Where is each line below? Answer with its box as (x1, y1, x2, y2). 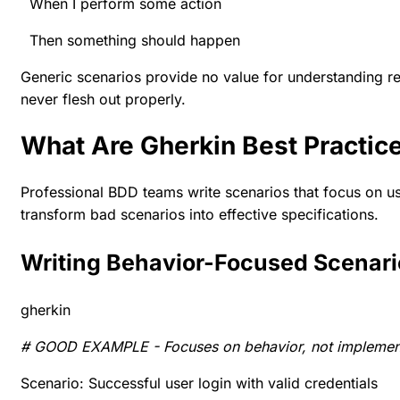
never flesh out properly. (21, 89, 186, 108)
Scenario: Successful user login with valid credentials (21, 374, 378, 393)
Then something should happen (21, 30, 240, 49)
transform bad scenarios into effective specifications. (21, 205, 379, 224)
